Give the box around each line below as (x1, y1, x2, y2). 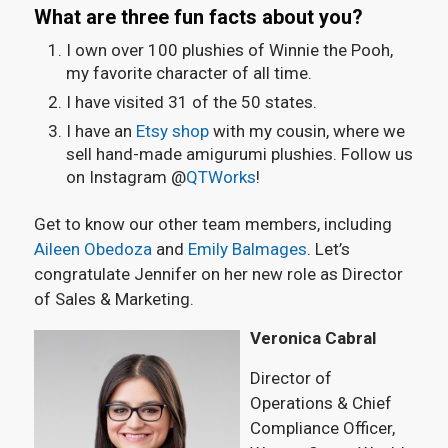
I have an (65, 120, 136, 141)
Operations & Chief (249, 392, 392, 413)
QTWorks (185, 166, 256, 187)
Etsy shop (135, 120, 209, 141)
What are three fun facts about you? (33, 4, 363, 29)
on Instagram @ (65, 166, 186, 187)
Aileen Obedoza (33, 238, 152, 259)
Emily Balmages (187, 238, 307, 259)
